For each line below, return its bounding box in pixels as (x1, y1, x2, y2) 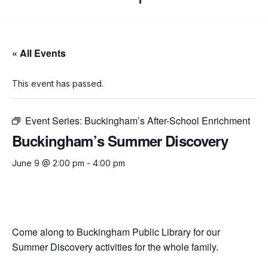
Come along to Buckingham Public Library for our (12, 225, 220, 239)
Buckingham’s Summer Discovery (12, 130, 229, 151)
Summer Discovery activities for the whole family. (12, 240, 218, 254)
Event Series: (25, 114, 84, 128)
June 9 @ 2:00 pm (12, 158, 84, 169)
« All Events (12, 46, 66, 60)
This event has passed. (12, 78, 103, 89)
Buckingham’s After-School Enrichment (84, 114, 250, 128)
